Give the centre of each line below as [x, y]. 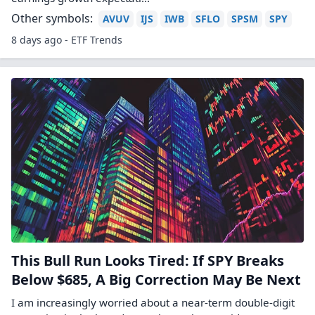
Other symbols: [52, 18]
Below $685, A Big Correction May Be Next [156, 279]
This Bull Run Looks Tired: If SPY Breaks [148, 261]
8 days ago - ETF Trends [67, 40]
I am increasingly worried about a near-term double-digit [153, 302]
